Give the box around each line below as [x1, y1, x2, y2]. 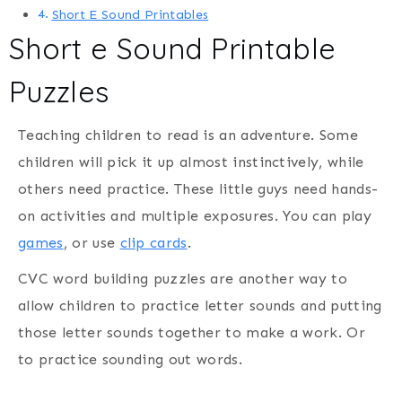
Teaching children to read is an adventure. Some [18, 127, 359, 144]
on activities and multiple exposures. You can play [18, 207, 372, 225]
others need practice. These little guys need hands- [18, 180, 379, 198]
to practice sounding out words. [18, 351, 242, 369]
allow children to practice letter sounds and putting [18, 297, 382, 315]
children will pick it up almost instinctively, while [18, 153, 364, 171]
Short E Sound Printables [51, 6, 209, 23]
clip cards [119, 234, 188, 252]
